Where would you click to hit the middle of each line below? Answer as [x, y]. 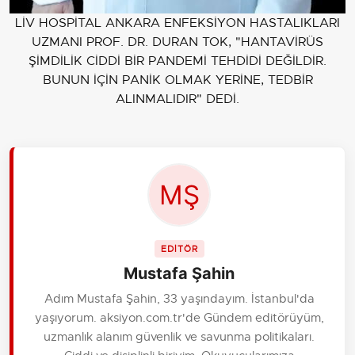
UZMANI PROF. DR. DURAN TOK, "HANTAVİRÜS [177, 42]
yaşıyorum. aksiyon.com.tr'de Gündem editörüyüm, [179, 317]
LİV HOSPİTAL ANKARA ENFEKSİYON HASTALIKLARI [177, 23]
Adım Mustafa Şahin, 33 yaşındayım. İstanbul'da [179, 298]
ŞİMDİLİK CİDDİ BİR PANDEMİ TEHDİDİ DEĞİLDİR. [177, 61]
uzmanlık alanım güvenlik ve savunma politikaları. [179, 336]
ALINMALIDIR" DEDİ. [177, 99]
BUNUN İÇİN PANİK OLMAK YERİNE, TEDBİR [177, 80]
